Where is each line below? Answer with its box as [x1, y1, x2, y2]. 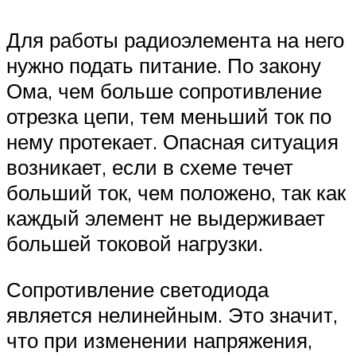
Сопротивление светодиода [6, 276, 269, 302]
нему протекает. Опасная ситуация [6, 129, 339, 155]
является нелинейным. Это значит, [6, 301, 338, 327]
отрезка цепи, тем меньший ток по [6, 103, 331, 130]
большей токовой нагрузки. [6, 230, 263, 257]
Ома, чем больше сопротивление [6, 78, 322, 104]
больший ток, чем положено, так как [6, 180, 346, 206]
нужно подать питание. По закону [6, 52, 321, 79]
